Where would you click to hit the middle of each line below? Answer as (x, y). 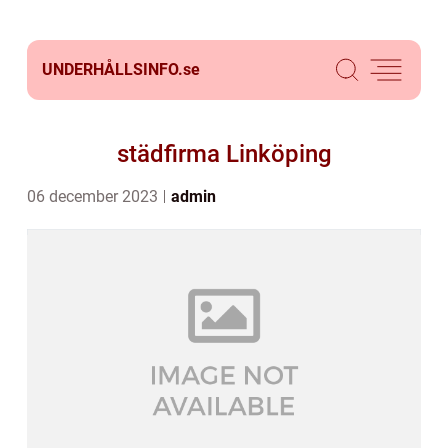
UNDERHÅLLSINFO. (112, 69)
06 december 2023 (94, 196)
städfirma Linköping (224, 154)
